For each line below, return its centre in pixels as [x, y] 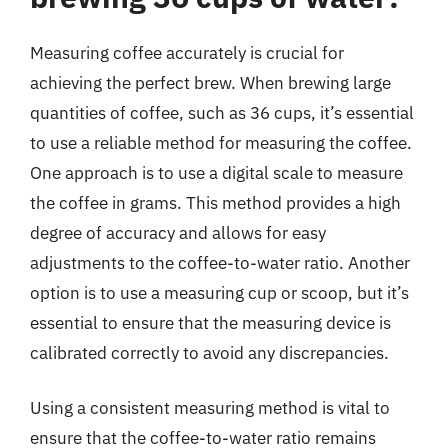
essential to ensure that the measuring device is [210, 322]
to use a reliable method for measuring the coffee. [221, 142]
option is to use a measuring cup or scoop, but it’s [219, 292]
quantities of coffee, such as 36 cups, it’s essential [222, 112]
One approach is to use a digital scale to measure [216, 172]
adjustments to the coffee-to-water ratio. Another [220, 262]
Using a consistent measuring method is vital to [210, 408]
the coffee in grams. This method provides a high [215, 202]
